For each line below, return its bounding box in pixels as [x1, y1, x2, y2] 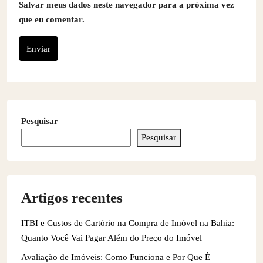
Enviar [26, 44, 50, 54]
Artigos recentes [21, 190, 123, 206]
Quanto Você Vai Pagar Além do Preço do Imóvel [21, 233, 202, 243]
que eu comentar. [19, 15, 85, 25]
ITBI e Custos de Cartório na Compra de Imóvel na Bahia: [21, 218, 234, 228]
